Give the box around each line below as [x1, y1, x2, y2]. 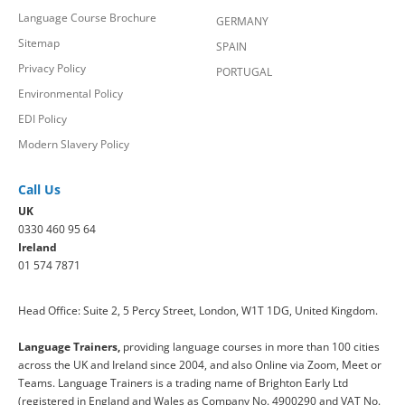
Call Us [18, 180, 61, 198]
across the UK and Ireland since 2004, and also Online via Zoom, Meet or [18, 356, 381, 372]
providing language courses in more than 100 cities [120, 338, 380, 354]
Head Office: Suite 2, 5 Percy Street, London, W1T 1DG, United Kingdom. [18, 302, 378, 318]
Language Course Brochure [18, 9, 156, 25]
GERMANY [216, 13, 268, 29]
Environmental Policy [18, 85, 123, 101]
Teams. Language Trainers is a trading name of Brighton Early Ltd [18, 374, 348, 391]
